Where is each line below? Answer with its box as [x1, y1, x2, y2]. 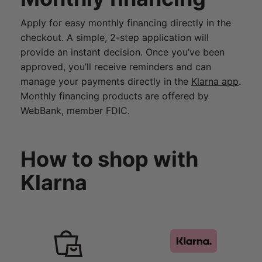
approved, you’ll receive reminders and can [20, 60, 211, 73]
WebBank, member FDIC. [20, 104, 130, 116]
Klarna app [191, 75, 239, 87]
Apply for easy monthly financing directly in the [20, 16, 231, 29]
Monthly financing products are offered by [20, 89, 209, 102]
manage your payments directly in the [20, 75, 191, 87]
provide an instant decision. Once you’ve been [20, 46, 225, 58]
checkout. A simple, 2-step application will [20, 31, 209, 43]
